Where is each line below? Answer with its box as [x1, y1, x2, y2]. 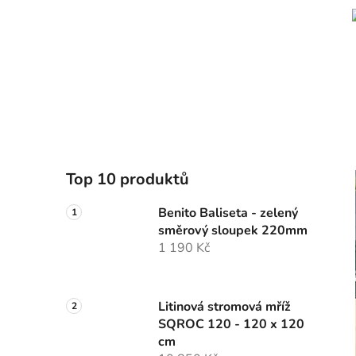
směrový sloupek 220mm [158, 222, 308, 240]
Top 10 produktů [66, 168, 189, 191]
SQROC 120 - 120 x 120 [158, 315, 304, 334]
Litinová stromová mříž [158, 298, 291, 316]
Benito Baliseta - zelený [158, 204, 298, 222]
